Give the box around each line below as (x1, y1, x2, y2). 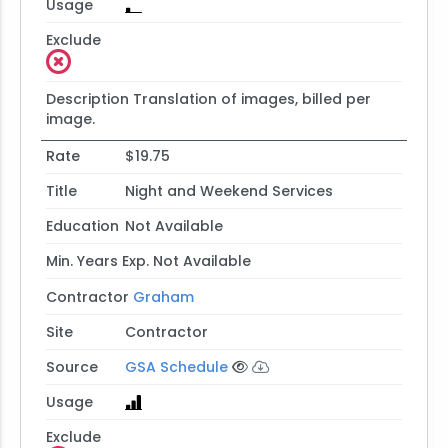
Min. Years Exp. (45, 251, 149, 272)
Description (45, 88, 129, 109)
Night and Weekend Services (124, 181, 333, 202)
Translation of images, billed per (132, 88, 371, 109)
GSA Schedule (124, 356, 228, 377)
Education (45, 216, 119, 237)
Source (45, 356, 98, 377)
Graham (132, 286, 194, 307)
